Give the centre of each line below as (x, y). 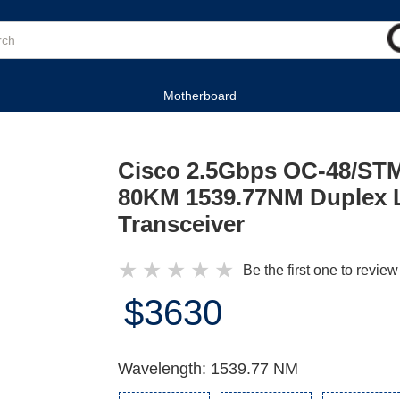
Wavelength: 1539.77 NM (208, 369)
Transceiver (182, 225)
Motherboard (200, 96)
